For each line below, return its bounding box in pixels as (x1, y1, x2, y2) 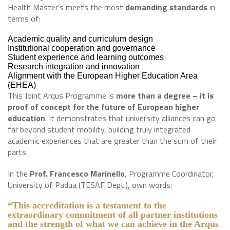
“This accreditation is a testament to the (8, 200, 166, 210)
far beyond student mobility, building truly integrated (8, 123, 190, 136)
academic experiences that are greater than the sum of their (8, 135, 217, 147)
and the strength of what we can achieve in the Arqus (8, 219, 219, 229)
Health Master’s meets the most (8, 1, 125, 13)
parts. (8, 146, 28, 158)
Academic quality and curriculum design (8, 34, 153, 43)
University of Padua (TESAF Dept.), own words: (8, 179, 172, 191)
